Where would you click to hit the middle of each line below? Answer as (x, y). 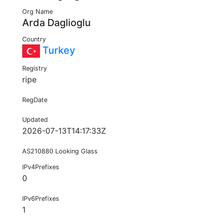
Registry (35, 69)
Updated (35, 120)
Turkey (57, 50)
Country (34, 39)
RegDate (35, 100)
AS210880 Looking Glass (60, 151)
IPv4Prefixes (41, 167)
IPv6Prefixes (41, 199)
